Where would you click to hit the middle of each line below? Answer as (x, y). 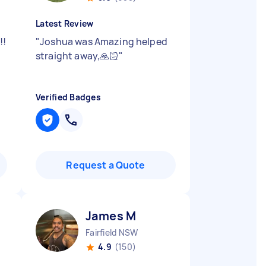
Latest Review (65, 23)
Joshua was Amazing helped (104, 42)
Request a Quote (106, 165)
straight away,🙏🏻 (77, 56)
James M (111, 216)
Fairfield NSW (112, 232)
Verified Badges (68, 97)
